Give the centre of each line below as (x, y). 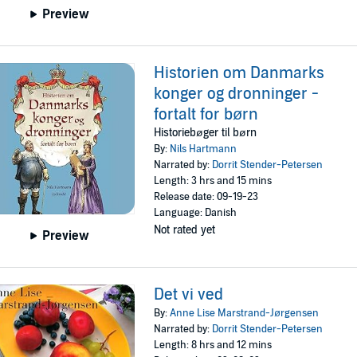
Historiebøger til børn (206, 133)
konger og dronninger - (237, 94)
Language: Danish (196, 213)
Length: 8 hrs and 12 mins (213, 345)
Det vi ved (189, 294)
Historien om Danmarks (239, 74)
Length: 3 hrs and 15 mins (213, 181)
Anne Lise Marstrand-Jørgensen (245, 313)
